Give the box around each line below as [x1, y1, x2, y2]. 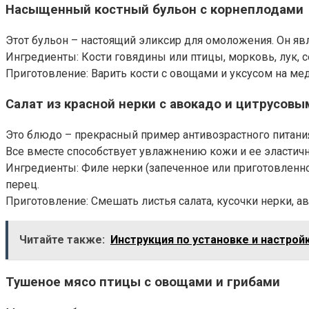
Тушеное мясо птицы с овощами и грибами [6, 274, 280, 290]
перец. [6, 178, 39, 192]
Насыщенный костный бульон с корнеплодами [6, 2, 303, 18]
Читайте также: [19, 233, 105, 247]
